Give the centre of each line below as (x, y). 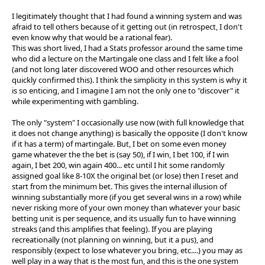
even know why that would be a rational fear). (92, 37)
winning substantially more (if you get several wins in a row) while (127, 197)
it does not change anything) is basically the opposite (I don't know (130, 133)
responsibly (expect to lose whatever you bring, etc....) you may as (127, 250)
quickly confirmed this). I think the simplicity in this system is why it (130, 80)
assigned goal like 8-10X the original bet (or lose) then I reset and (125, 175)
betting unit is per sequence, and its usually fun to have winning (124, 218)
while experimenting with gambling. (75, 101)
